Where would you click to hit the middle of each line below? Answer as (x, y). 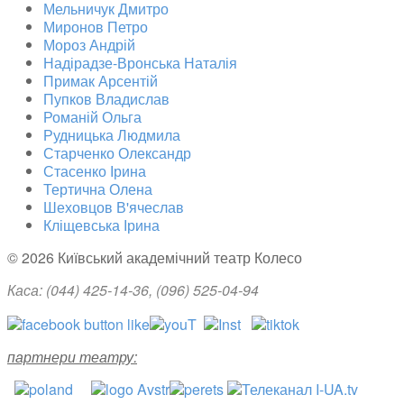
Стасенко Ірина (95, 170)
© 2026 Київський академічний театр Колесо (155, 257)
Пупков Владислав (106, 98)
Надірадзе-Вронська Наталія (140, 62)
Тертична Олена (98, 188)
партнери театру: (72, 356)
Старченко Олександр (117, 152)
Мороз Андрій (89, 44)
